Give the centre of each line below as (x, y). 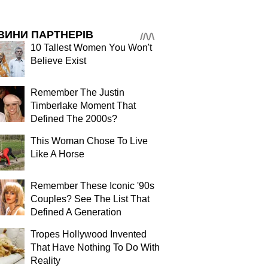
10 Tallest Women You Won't (91, 48)
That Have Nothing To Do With (95, 247)
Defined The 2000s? (74, 119)
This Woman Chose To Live (89, 141)
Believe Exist (58, 61)
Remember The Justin (77, 92)
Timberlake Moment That (83, 106)
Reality (45, 261)
